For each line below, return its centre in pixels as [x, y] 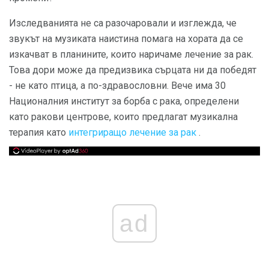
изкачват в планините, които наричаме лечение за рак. [131, 54]
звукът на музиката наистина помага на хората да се [126, 39]
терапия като [39, 132]
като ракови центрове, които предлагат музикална [123, 117]
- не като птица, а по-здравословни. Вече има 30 [117, 86]
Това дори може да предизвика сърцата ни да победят [133, 70]
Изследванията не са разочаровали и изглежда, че [123, 23]
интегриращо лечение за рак [132, 132]
